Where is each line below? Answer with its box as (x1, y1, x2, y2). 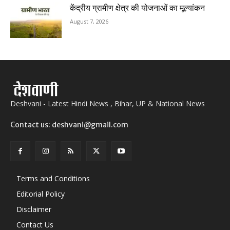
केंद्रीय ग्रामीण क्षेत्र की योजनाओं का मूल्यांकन (70, 3, 205, 13)
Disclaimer (16, 204, 51, 215)
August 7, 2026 (70, 17, 108, 25)
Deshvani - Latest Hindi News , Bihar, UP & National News (10, 99, 205, 109)
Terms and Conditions (16, 174, 90, 184)
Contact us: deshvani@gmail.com (10, 120, 128, 130)
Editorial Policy (16, 189, 65, 199)
